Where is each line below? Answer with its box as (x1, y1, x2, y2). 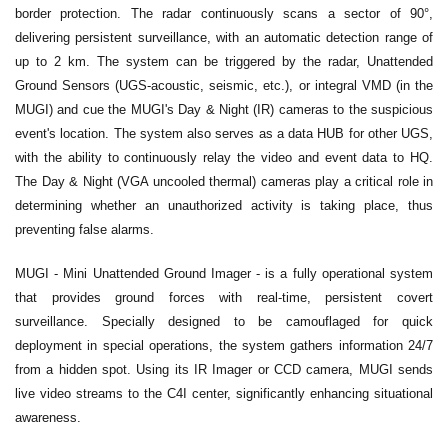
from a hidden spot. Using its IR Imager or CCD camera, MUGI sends (15, 362, 433, 378)
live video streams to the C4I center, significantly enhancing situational (15, 386, 433, 402)
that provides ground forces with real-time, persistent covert (15, 290, 433, 306)
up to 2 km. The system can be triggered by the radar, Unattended (15, 54, 433, 70)
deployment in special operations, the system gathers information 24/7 (15, 338, 433, 354)
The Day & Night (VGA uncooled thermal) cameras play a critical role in (15, 174, 433, 190)
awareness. (15, 410, 81, 426)
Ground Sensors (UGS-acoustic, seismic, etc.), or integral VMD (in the (15, 78, 433, 94)
